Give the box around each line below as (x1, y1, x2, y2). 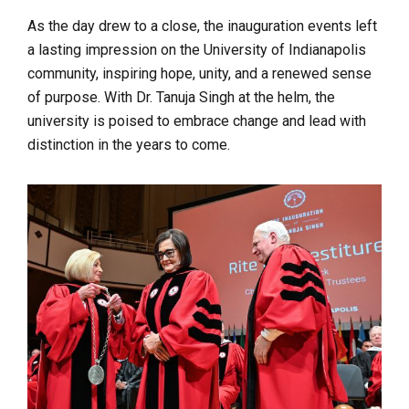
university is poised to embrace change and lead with (27, 112, 366, 131)
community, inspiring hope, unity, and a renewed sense (27, 65, 372, 83)
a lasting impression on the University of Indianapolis (27, 41, 366, 59)
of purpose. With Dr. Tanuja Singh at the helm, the (27, 89, 335, 107)
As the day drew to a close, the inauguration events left (27, 17, 377, 36)
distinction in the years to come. (27, 136, 230, 154)
